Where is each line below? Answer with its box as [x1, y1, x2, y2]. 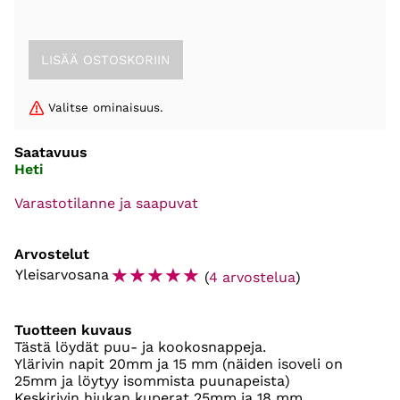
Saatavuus [14, 144, 87, 162]
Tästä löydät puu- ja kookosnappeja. [14, 338, 266, 356]
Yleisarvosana [15, 266, 109, 284]
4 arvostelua [209, 269, 296, 287]
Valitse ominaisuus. [48, 101, 163, 115]
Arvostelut [14, 246, 89, 263]
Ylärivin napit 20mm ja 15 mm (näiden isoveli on [14, 355, 343, 373]
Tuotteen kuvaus [14, 321, 132, 339]
